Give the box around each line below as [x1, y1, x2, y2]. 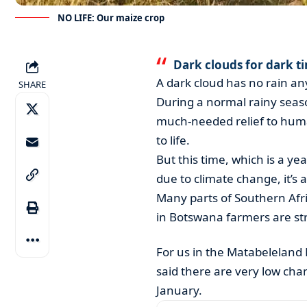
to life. [156, 132, 190, 148]
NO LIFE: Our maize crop [58, 11, 164, 24]
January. [156, 282, 202, 298]
